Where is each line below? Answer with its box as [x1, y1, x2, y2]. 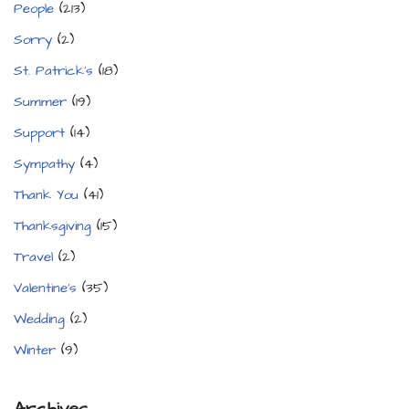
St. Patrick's [14, 61, 93, 81]
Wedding [14, 309, 65, 330]
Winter [14, 341, 56, 361]
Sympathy [14, 154, 75, 174]
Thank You [14, 185, 79, 205]
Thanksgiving [14, 216, 91, 236]
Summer [14, 92, 67, 112]
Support [14, 123, 65, 143]
